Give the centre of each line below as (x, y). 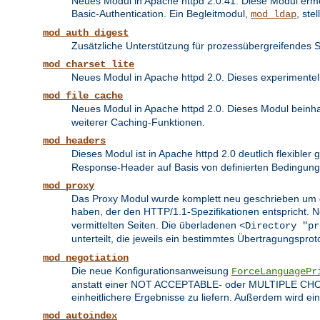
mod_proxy (69, 186)
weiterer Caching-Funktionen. (138, 122)
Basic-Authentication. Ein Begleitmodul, (161, 14)
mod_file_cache (83, 96)
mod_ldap (274, 15)
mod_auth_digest (86, 33)
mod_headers (74, 141)
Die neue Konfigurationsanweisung (151, 271)
